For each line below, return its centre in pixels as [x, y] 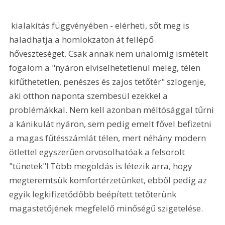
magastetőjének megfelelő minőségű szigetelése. [106, 208]
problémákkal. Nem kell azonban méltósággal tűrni [113, 110]
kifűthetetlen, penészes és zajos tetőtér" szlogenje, [109, 82]
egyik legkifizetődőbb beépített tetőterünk [94, 194]
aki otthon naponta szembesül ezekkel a [90, 96]
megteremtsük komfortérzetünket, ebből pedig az [109, 180]
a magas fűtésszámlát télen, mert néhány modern [109, 138]
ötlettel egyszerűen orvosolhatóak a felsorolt [98, 152]
